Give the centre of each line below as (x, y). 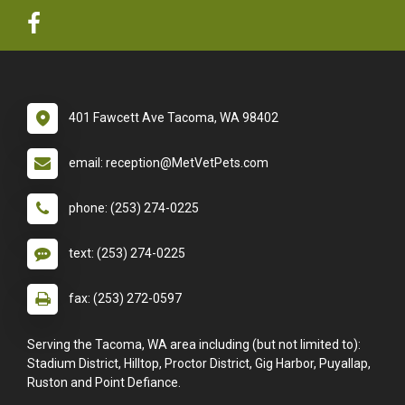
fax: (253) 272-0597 (125, 298)
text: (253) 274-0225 (127, 253)
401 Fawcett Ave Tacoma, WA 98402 (174, 117)
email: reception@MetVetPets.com (169, 162)
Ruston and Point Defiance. (104, 382)
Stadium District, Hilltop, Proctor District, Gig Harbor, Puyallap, (199, 363)
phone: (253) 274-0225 (134, 207)
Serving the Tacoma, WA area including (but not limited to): (194, 344)
